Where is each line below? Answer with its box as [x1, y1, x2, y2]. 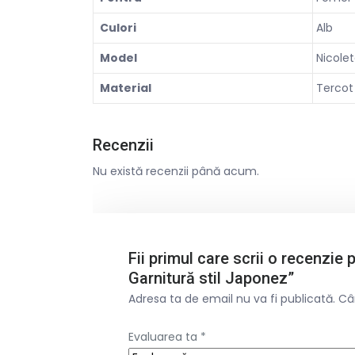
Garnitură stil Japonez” [128, 268, 294, 288]
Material [100, 79, 151, 96]
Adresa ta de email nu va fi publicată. [128, 290, 335, 307]
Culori [100, 19, 136, 36]
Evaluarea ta [128, 328, 200, 345]
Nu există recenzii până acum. [93, 162, 259, 179]
